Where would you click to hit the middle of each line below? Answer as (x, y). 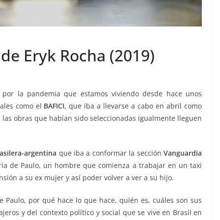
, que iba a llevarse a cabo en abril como (133, 106)
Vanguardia (183, 153)
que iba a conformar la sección (110, 153)
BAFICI (54, 106)
